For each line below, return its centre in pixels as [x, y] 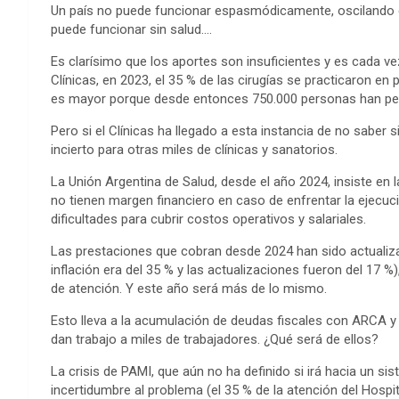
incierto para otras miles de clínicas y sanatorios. [194, 150]
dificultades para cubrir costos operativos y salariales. [208, 220]
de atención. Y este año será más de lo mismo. [189, 289]
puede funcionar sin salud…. [131, 30]
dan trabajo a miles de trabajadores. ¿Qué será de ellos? [215, 340]
